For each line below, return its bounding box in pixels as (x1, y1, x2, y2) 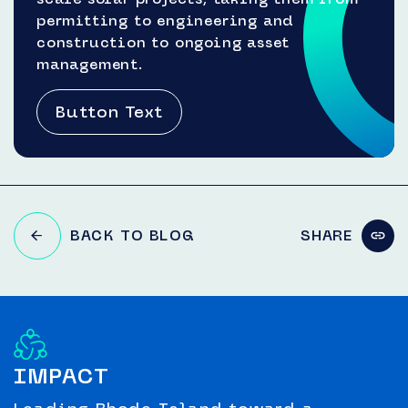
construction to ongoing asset (36, 33, 291, 51)
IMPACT (14, 362, 110, 389)
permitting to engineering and (36, 11, 295, 29)
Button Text (56, 101, 163, 122)
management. (36, 55, 143, 73)
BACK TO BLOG (70, 226, 195, 244)
